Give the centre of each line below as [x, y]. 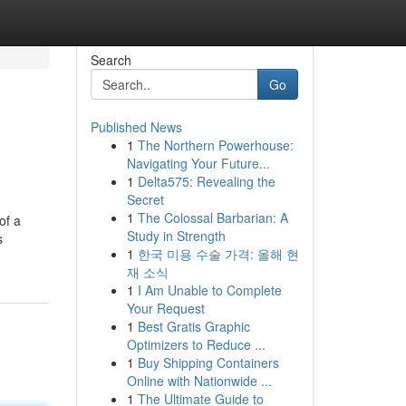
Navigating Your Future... [198, 163]
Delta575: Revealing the [206, 181]
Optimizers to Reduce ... [196, 344]
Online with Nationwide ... [199, 381]
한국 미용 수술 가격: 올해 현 [218, 254]
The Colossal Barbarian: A [213, 217]
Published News [136, 127]
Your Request [165, 308]
